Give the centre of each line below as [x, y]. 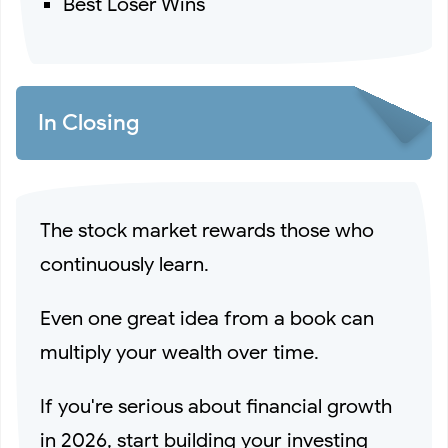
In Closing [88, 123]
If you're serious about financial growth [216, 407]
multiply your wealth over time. [179, 353]
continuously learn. [124, 265]
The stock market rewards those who [207, 231]
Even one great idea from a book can [207, 319]
